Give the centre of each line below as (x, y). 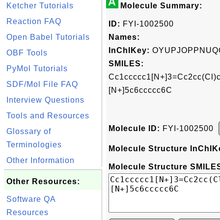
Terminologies (34, 145)
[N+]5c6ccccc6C (140, 90)
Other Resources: (43, 181)
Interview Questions (45, 100)
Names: (124, 37)
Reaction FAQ (34, 21)
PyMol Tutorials (37, 69)
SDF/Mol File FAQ (42, 84)
